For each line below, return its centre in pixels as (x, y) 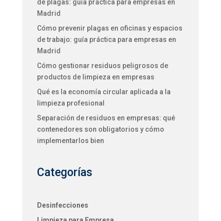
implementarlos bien (70, 140)
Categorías (66, 172)
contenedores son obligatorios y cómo (100, 129)
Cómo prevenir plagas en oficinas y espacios (110, 28)
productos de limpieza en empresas (95, 77)
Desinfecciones (62, 205)
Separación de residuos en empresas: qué (106, 118)
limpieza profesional (71, 103)
